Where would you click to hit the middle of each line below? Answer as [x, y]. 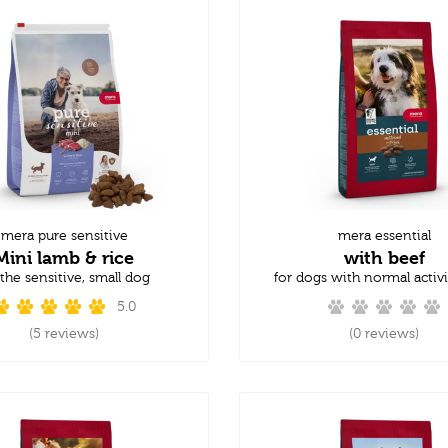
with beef [384, 257]
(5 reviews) [64, 333]
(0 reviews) [384, 333]
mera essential [384, 235]
